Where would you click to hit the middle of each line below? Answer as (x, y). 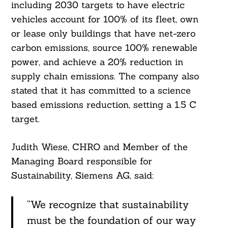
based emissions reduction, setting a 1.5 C (104, 105)
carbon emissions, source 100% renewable (104, 48)
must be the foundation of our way (111, 220)
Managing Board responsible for (81, 161)
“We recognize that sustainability (108, 205)
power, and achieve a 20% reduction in (97, 62)
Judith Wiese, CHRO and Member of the (99, 147)
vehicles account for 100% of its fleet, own (105, 19)
